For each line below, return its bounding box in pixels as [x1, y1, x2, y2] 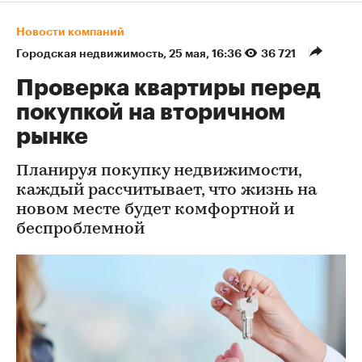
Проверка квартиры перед [16, 77, 320, 99]
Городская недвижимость [16, 48, 163, 59]
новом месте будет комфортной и [16, 202, 294, 218]
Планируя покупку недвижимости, [16, 163, 301, 179]
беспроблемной [16, 221, 145, 238]
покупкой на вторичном [16, 101, 285, 124]
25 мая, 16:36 [169, 48, 244, 59]
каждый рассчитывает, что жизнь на [16, 183, 317, 199]
